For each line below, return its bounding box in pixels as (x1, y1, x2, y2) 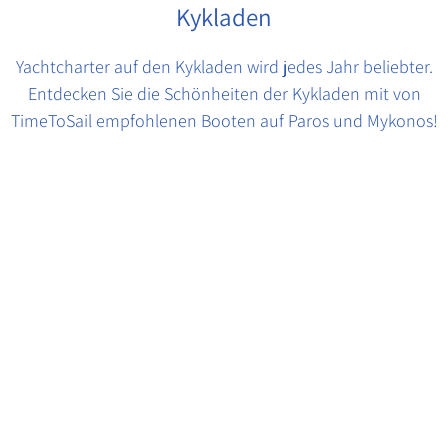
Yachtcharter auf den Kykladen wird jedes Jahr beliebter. (15, 54, 433, 78)
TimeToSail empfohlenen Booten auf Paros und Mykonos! (10, 108, 438, 132)
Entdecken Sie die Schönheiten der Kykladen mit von (27, 81, 421, 105)
